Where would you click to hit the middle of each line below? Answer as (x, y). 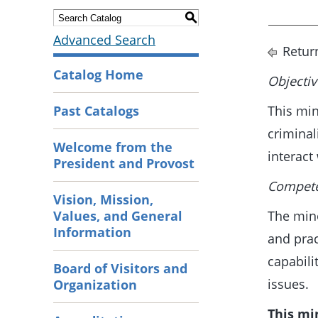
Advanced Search (104, 40)
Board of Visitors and (120, 268)
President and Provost (124, 163)
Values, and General (118, 215)
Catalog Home (98, 74)
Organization (95, 284)
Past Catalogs (96, 110)
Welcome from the (113, 147)
